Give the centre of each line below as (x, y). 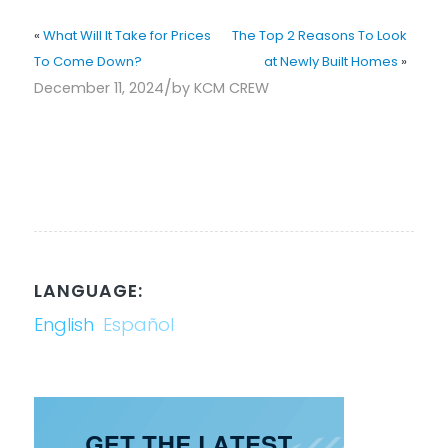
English (63, 324)
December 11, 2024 (98, 87)
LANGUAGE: (88, 290)
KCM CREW (231, 87)
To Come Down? (87, 61)
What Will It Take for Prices (126, 35)
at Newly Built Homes (330, 61)
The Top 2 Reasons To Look (319, 35)
